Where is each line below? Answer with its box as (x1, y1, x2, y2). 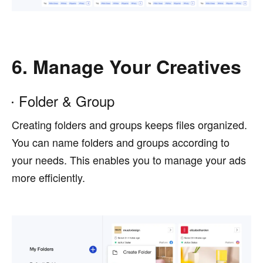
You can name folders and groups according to (12, 134, 230, 150)
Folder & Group (19, 90, 114, 112)
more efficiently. (12, 170, 85, 186)
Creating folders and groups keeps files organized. (12, 117, 247, 133)
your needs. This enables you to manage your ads (12, 152, 246, 168)
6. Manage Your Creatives (12, 53, 241, 80)
